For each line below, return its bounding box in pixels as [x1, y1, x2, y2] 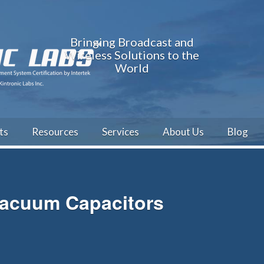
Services [102, 126, 139, 138]
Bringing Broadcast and [70, 35, 194, 49]
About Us [163, 126, 204, 138]
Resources [32, 126, 78, 138]
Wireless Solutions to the [65, 48, 199, 62]
